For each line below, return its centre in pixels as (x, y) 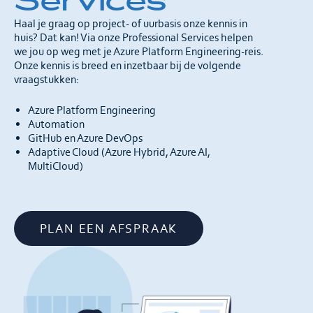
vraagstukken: (46, 79)
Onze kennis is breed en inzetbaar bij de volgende (128, 65)
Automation (56, 124)
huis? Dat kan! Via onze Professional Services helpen (133, 37)
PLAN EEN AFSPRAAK (109, 228)
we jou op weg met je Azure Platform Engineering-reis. (139, 51)
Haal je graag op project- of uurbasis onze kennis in (131, 23)
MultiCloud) (56, 166)
